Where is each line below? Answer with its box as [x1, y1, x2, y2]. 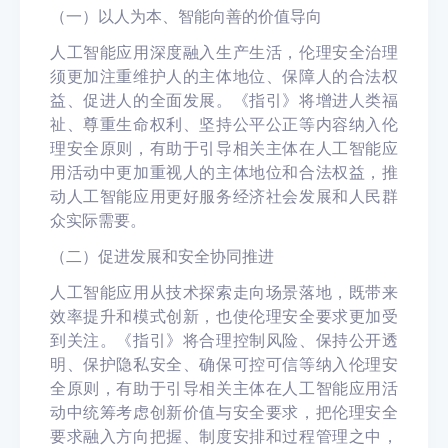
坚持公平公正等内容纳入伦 [199, 114, 399, 134]
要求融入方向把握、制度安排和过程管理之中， [50, 426, 398, 446]
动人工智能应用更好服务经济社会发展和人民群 [50, 186, 398, 206]
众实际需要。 [50, 210, 146, 230]
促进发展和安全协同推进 [98, 246, 274, 266]
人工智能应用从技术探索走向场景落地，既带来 [50, 282, 398, 302]
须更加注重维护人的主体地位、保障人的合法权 [50, 66, 398, 86]
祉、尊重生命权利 [50, 114, 183, 134]
